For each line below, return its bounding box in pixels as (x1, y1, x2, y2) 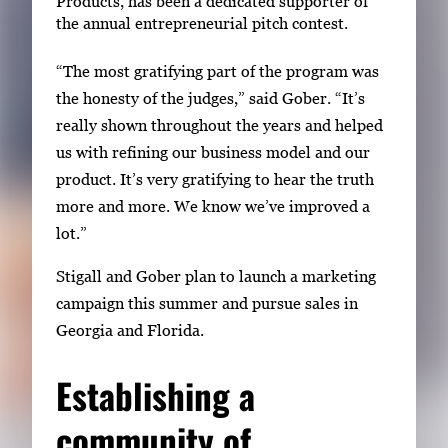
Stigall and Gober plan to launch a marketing (56, 267, 376, 286)
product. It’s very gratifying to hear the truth (56, 170, 374, 188)
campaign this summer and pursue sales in (56, 294, 358, 313)
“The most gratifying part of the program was (56, 62, 379, 80)
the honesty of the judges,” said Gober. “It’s (56, 89, 365, 107)
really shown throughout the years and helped (56, 116, 383, 134)
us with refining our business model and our (56, 143, 370, 161)
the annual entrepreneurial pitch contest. (56, 14, 348, 32)
